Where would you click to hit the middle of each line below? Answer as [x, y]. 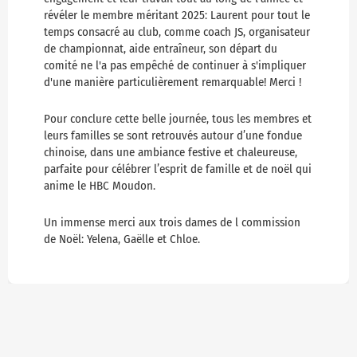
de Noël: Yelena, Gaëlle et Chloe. [122, 239]
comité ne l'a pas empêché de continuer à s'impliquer [175, 66]
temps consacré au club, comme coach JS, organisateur [177, 32]
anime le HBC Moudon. [100, 186]
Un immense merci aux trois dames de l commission [172, 223]
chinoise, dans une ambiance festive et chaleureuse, [171, 153]
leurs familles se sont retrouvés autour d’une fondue [173, 136]
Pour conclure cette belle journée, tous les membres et [178, 119]
